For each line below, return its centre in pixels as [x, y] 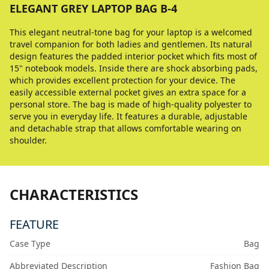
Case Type [30, 243]
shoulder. [28, 140]
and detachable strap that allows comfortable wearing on [125, 128]
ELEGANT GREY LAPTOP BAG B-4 [93, 8]
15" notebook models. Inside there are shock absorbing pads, [134, 68]
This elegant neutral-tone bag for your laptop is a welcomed [131, 32]
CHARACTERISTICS [74, 194]
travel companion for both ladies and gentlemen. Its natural [131, 44]
